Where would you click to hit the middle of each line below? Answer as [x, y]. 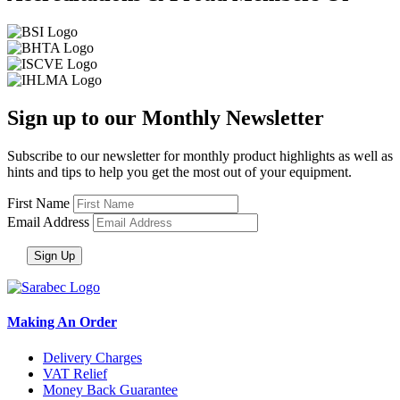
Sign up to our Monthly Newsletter [166, 118]
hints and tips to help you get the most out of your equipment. [179, 172]
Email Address [48, 222]
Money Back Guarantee [110, 389]
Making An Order [62, 322]
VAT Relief [75, 373]
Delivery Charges [92, 357]
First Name [38, 204]
